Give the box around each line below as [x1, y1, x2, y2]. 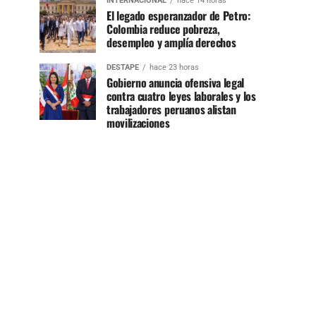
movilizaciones [107, 114, 170, 131]
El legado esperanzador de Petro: [107, 6, 250, 24]
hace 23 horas [150, 62, 199, 72]
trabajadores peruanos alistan [107, 100, 236, 118]
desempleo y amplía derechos [107, 33, 236, 51]
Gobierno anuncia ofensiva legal [107, 73, 245, 91]
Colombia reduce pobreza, [107, 20, 220, 37]
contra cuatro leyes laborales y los [107, 87, 256, 104]
